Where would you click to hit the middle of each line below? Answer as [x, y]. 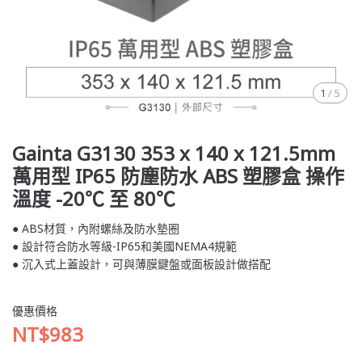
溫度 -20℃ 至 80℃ [94, 199]
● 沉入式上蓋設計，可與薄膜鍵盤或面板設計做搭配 [141, 264]
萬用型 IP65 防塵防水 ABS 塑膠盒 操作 [178, 176]
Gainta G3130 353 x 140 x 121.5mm [174, 154]
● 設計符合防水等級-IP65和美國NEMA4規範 [124, 246]
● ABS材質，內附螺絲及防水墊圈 [96, 229]
